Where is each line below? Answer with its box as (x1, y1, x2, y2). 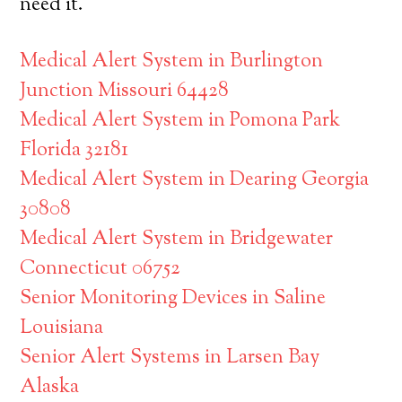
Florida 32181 (20, 136, 129, 165)
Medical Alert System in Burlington (20, 48, 324, 76)
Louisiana (20, 314, 104, 343)
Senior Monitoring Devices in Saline (20, 284, 327, 313)
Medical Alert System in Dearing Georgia (20, 166, 370, 195)
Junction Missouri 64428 (20, 77, 230, 106)
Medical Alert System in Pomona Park (20, 107, 341, 135)
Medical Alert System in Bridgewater (20, 225, 334, 254)
